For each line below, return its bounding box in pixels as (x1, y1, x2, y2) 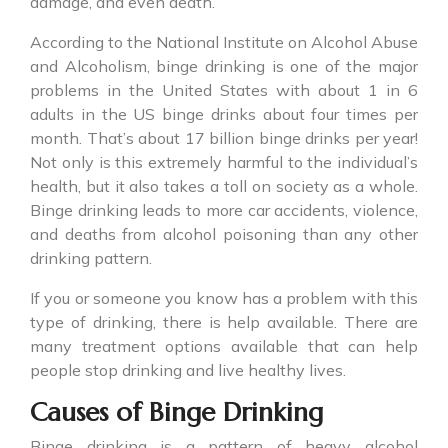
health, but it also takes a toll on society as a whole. (30, 176, 418, 197)
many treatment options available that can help (30, 336, 418, 357)
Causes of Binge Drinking (30, 396, 323, 429)
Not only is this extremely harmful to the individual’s (30, 152, 418, 173)
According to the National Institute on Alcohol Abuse (30, 32, 418, 53)
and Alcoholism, (30, 56, 157, 77)
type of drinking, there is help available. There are (30, 312, 418, 333)
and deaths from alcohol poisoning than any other (30, 224, 418, 245)
